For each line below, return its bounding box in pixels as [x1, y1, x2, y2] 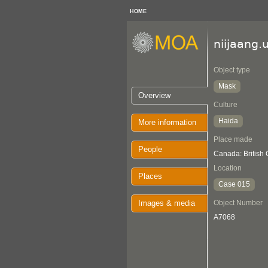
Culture [214, 100, 237, 109]
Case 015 [218, 180, 250, 188]
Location [214, 164, 242, 172]
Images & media [138, 199, 195, 208]
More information [138, 118, 196, 127]
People [138, 145, 162, 154]
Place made [214, 135, 252, 144]
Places [138, 172, 162, 181]
